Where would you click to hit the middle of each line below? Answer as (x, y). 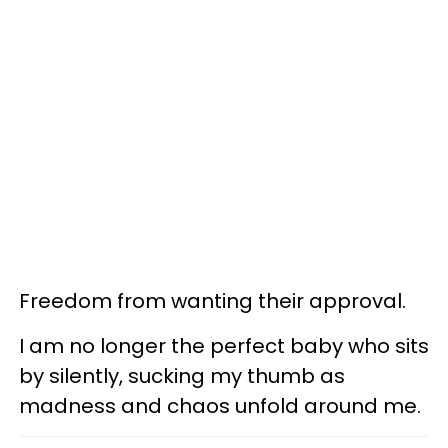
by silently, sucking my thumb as (182, 375)
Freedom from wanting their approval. (212, 300)
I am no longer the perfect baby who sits (224, 345)
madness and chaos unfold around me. (220, 405)
